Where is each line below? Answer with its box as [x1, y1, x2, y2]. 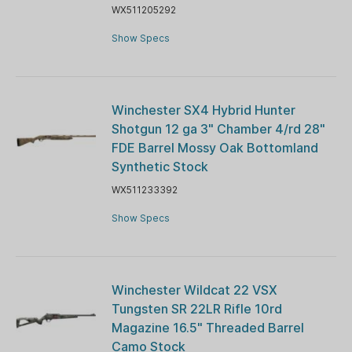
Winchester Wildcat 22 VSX [111, 281, 277, 298]
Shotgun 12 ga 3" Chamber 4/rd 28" [111, 120, 325, 137]
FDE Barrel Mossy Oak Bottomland [111, 139, 318, 156]
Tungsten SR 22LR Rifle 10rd [111, 300, 282, 317]
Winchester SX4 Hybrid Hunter [111, 101, 295, 118]
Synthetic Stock [111, 158, 208, 174]
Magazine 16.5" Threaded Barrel [111, 319, 304, 335]
